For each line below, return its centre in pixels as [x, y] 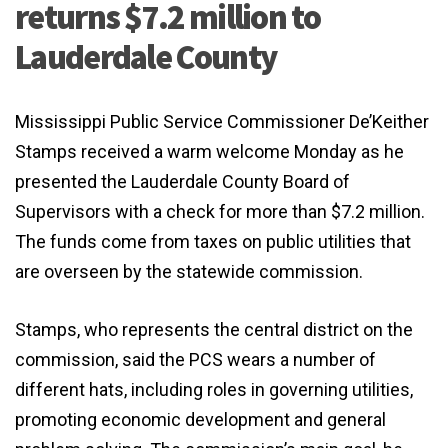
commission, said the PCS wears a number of [195, 360]
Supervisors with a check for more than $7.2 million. [220, 212]
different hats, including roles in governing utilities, [214, 390]
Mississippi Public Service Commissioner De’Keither [222, 122]
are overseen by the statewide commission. [189, 272]
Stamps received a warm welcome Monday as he [209, 152]
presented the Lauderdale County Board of [182, 182]
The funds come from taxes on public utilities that [213, 242]
